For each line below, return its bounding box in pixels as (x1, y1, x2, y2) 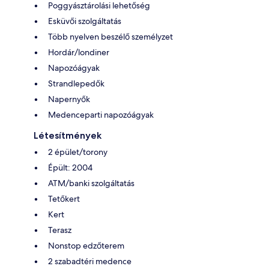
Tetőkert (48, 193, 80, 204)
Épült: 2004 (48, 162, 92, 173)
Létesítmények (34, 129, 101, 141)
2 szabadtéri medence (48, 255, 131, 267)
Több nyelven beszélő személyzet (48, 31, 173, 42)
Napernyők (48, 93, 90, 104)
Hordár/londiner (48, 46, 109, 58)
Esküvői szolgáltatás (48, 15, 121, 26)
